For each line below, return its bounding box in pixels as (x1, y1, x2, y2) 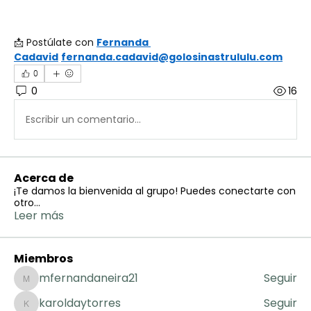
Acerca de (14, 170, 74, 186)
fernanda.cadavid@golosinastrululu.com (61, 50, 283, 64)
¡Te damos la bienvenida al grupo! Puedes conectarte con (14, 184, 296, 198)
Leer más (14, 208, 64, 224)
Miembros (14, 251, 73, 267)
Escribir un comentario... (26, 112, 141, 126)
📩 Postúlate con (14, 35, 96, 49)
